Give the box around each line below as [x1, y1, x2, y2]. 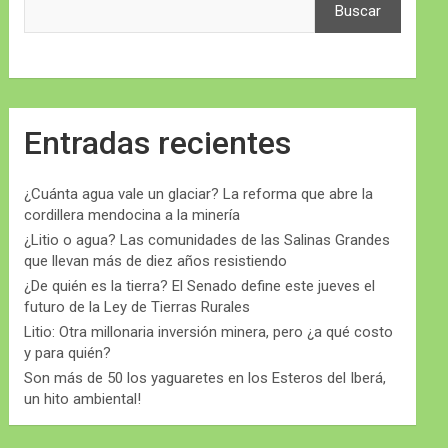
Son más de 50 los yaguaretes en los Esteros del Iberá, [24, 369, 387, 388]
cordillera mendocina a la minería [24, 206, 241, 225]
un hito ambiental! [24, 390, 142, 409]
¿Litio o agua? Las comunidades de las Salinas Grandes [24, 231, 391, 250]
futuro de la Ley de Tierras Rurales [24, 298, 251, 317]
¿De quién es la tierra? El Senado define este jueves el [24, 277, 376, 296]
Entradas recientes [24, 124, 292, 163]
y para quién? [24, 344, 112, 363]
